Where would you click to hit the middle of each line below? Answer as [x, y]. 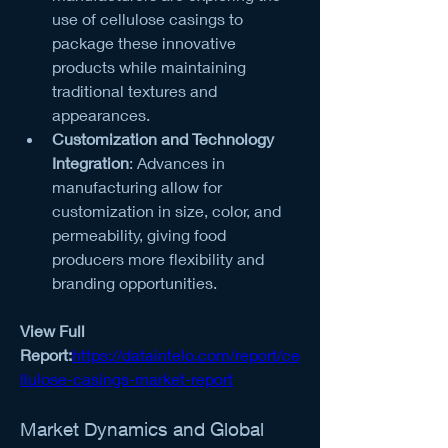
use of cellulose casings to [147, 18]
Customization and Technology [163, 138]
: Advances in [177, 162]
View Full [52, 330]
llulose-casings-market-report [126, 378]
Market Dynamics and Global [142, 428]
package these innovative [144, 42]
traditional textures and [134, 90]
